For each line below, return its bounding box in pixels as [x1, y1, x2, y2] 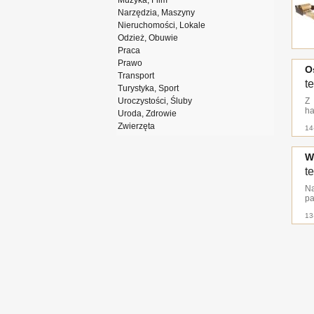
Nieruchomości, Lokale [118, 20, 205, 30]
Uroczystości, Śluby [118, 96, 192, 106]
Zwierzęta [118, 121, 155, 131]
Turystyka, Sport [118, 83, 179, 93]
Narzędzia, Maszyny [118, 8, 195, 18]
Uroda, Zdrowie [118, 109, 177, 118]
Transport [118, 71, 154, 81]
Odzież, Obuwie [118, 33, 178, 43]
